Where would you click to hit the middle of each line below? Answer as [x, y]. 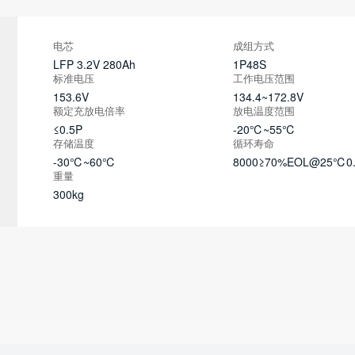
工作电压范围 [263, 79]
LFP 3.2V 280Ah [94, 64]
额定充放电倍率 [89, 111]
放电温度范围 [263, 111]
